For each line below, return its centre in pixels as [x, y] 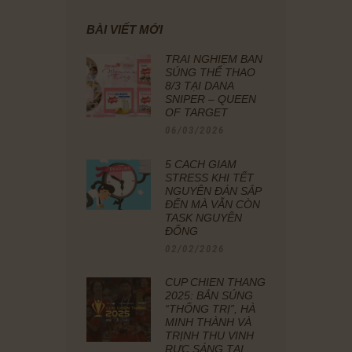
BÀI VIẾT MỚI [125, 29]
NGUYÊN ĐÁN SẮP [213, 191]
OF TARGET [196, 112]
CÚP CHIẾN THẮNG [215, 282]
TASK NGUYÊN [203, 217]
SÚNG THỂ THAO [210, 72]
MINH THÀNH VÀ [208, 323]
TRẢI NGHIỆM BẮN [213, 59]
